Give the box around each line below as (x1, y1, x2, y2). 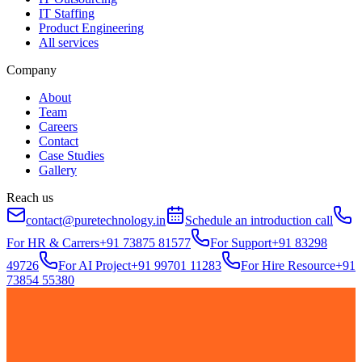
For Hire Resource (241, 259, 335, 273)
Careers (39, 120, 78, 134)
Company (6, 63, 57, 78)
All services (39, 36, 99, 50)
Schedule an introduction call (185, 213, 333, 228)
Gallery (39, 163, 77, 178)
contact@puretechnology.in (26, 213, 166, 228)
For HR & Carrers (6, 236, 99, 250)
